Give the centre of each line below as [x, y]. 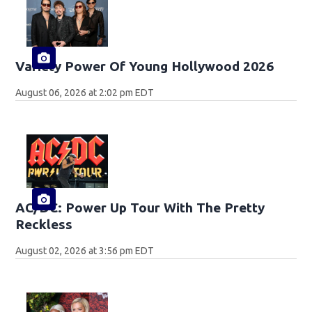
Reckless [44, 225]
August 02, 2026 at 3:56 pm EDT [85, 251]
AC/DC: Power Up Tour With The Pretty [140, 208]
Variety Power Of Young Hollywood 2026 [145, 66]
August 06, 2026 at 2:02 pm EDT [85, 92]
